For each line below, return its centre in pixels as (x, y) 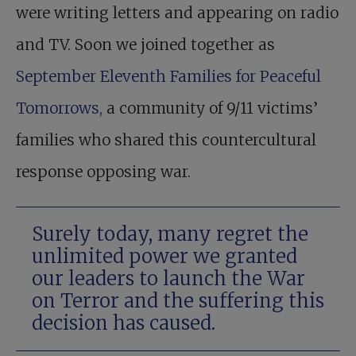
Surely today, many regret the (170, 234)
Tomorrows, (61, 108)
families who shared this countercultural (166, 140)
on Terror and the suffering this (178, 301)
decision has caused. (124, 323)
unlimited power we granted (164, 257)
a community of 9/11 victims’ (212, 108)
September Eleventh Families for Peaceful (168, 77)
